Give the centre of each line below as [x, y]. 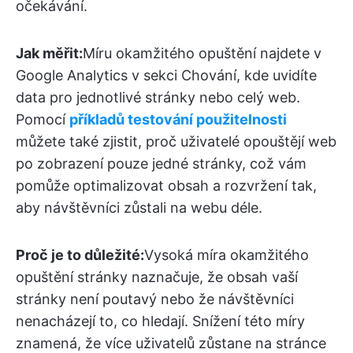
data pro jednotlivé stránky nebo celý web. [158, 98]
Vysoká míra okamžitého [227, 255]
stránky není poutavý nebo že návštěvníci [155, 299]
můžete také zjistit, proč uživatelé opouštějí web [176, 142]
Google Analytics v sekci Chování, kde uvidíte [166, 76]
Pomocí [43, 120]
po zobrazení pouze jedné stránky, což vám [161, 164]
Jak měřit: [49, 54]
